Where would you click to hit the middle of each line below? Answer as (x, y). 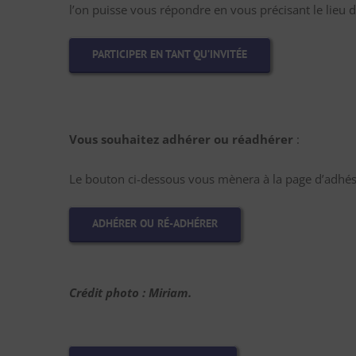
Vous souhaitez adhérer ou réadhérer (181, 139)
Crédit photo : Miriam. (130, 292)
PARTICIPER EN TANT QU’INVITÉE (170, 54)
